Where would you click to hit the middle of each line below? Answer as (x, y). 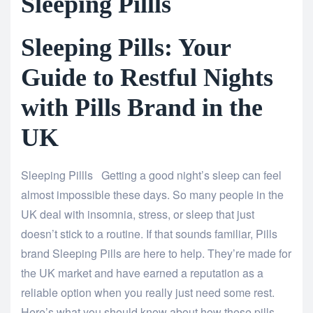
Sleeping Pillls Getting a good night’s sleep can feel (151, 175)
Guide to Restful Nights (147, 78)
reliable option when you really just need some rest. (148, 293)
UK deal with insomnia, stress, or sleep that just (138, 214)
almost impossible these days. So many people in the (152, 195)
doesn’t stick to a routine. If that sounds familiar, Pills (149, 234)
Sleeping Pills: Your (126, 48)
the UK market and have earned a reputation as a (142, 273)
